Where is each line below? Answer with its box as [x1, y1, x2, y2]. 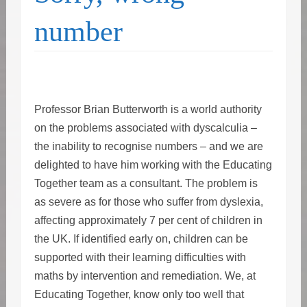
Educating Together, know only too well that [34, 288, 244, 301]
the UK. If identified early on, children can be [34, 233, 248, 245]
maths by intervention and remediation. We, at [34, 270, 256, 282]
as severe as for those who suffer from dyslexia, [34, 196, 263, 208]
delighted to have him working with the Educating [34, 159, 272, 171]
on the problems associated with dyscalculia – [34, 122, 257, 134]
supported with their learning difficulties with [34, 251, 246, 264]
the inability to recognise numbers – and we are [34, 140, 263, 153]
